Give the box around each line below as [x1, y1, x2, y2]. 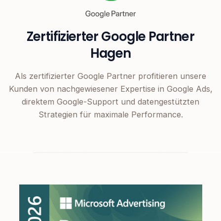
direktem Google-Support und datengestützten [22, 97, 199, 107]
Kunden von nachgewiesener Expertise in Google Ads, [8, 84, 213, 94]
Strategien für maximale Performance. [38, 110, 183, 120]
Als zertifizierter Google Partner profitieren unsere [15, 71, 206, 81]
